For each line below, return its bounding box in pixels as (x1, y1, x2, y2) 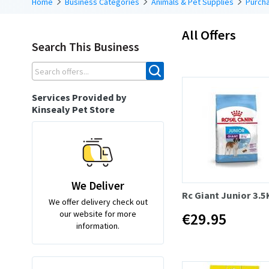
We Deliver (71, 178, 124, 193)
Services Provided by (32, 91, 127, 103)
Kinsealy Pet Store (32, 103, 115, 115)
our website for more (59, 208, 136, 219)
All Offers (182, 26, 236, 43)
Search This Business (32, 38, 139, 54)
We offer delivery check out (48, 196, 148, 207)
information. (76, 220, 119, 231)
